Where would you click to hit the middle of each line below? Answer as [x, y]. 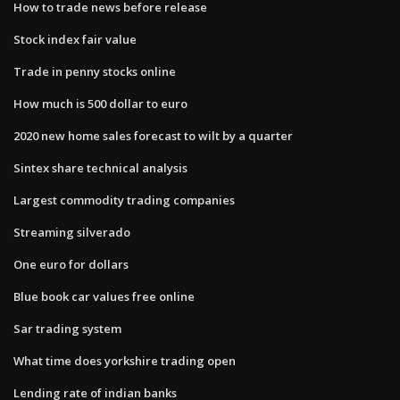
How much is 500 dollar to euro [100, 103]
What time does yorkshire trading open [125, 360]
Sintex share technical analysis [100, 167]
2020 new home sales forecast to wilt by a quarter [153, 135]
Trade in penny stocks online [95, 71]
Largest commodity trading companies [124, 200]
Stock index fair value [75, 39]
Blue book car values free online [104, 296]
